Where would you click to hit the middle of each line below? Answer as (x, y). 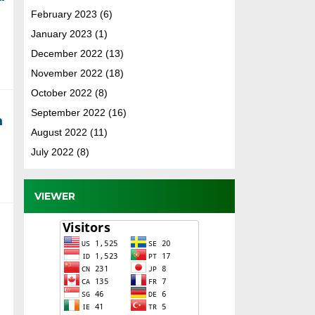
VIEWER (54, 196)
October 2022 (61, 92)
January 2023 (61, 33)
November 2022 (66, 73)
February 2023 (64, 14)
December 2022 (66, 53)
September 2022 (68, 112)
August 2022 (59, 132)
